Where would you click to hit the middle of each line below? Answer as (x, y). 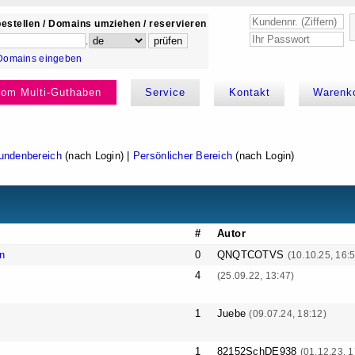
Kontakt (249, 93)
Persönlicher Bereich (183, 156)
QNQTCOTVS (252, 255)
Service (165, 93)
